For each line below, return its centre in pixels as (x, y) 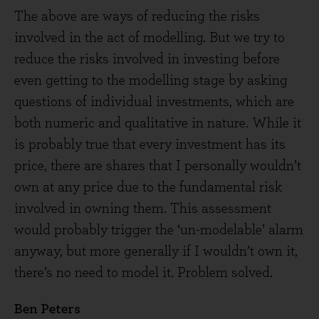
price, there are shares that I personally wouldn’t (158, 166)
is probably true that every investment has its (150, 145)
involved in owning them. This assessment (143, 209)
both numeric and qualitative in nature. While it (158, 123)
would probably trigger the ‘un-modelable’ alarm (159, 230)
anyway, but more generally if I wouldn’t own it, (156, 251)
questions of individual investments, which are (154, 102)
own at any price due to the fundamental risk (148, 187)
